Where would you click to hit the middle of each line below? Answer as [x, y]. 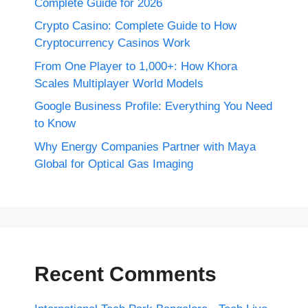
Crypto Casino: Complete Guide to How [135, 26]
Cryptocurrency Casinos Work [114, 43]
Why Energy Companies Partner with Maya [145, 146]
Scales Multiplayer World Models [119, 83]
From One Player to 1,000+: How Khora [136, 66]
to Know [55, 124]
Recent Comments [125, 274]
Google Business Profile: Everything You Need [153, 107]
